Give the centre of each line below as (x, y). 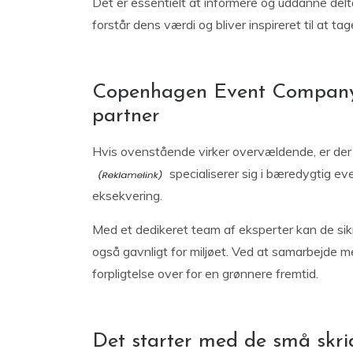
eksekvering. (129, 195)
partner (126, 116)
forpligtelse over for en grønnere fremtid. (205, 273)
